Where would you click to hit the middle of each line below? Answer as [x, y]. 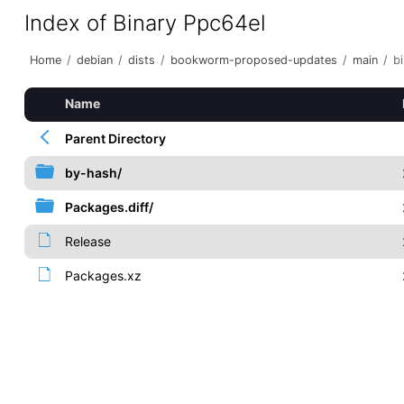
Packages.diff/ [109, 207]
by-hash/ [93, 173]
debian [94, 60]
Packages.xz [103, 275]
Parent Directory [115, 138]
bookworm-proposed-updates [253, 60]
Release [87, 241]
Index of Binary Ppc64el [145, 23]
